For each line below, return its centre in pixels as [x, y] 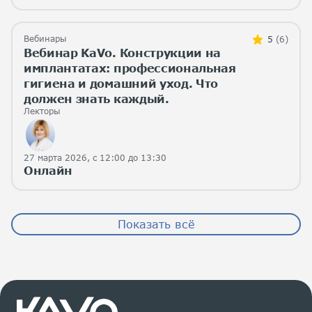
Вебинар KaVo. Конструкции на [123, 52]
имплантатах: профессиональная [130, 68]
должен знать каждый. [96, 98]
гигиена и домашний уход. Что [121, 83]
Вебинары [45, 38]
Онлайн [48, 170]
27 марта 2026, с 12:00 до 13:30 [95, 157]
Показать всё [156, 224]
